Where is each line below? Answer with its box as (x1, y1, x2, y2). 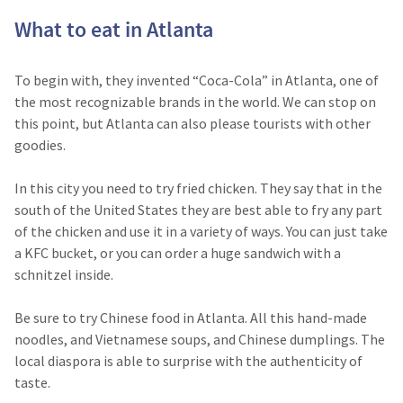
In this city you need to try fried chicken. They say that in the (14, 179, 382, 197)
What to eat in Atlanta (14, 15, 213, 43)
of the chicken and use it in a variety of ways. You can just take (14, 222, 388, 240)
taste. (14, 373, 50, 391)
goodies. (14, 136, 66, 154)
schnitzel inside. (14, 265, 113, 283)
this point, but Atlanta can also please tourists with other (14, 114, 371, 132)
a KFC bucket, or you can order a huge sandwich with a (14, 244, 341, 262)
